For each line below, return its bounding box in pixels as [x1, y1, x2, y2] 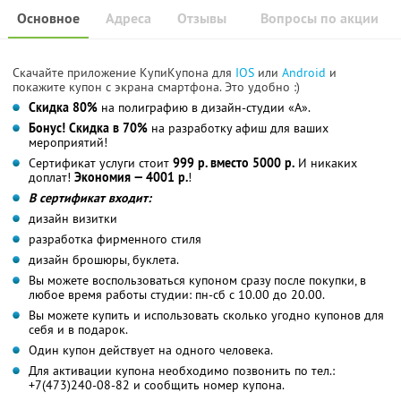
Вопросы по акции [260, 8, 379, 28]
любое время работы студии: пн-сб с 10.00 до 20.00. [29, 286, 325, 303]
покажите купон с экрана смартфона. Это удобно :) [13, 78, 300, 95]
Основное [17, 8, 80, 28]
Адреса [106, 8, 151, 28]
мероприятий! [29, 133, 107, 150]
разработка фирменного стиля [29, 230, 201, 247]
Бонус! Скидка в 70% [29, 119, 148, 136]
